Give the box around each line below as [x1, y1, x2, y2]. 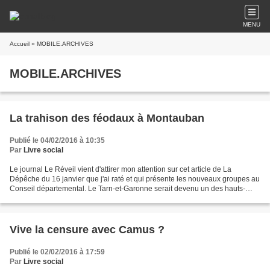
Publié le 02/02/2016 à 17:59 [10, 248, 105, 256]
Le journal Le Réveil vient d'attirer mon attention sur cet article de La [10, 165, 231, 174]
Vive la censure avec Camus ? [10, 224, 165, 236]
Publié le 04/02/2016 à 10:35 [10, 136, 105, 145]
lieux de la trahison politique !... [10, 194, 111, 202]
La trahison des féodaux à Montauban [10, 112, 204, 124]
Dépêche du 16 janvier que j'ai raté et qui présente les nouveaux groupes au [10, 175, 260, 183]
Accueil [10, 40, 30, 47]
